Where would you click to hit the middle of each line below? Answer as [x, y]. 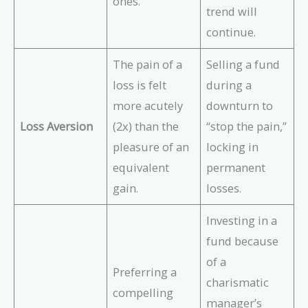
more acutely [148, 106]
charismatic [238, 283]
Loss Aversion [57, 126]
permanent [236, 168]
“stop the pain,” [247, 126]
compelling [143, 293]
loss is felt [140, 85]
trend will [232, 12]
